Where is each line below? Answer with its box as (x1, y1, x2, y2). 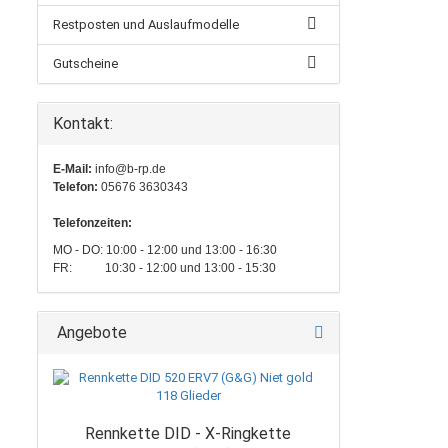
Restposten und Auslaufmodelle (53, 17, 239, 32)
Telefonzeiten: (53, 216, 132, 230)
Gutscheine (53, 56, 118, 71)
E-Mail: (53, 162, 95, 176)
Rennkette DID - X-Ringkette (85, 424, 292, 443)
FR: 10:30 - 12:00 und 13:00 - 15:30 (53, 261, 276, 275)
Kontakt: (53, 114, 113, 133)
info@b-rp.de (95, 162, 166, 176)
